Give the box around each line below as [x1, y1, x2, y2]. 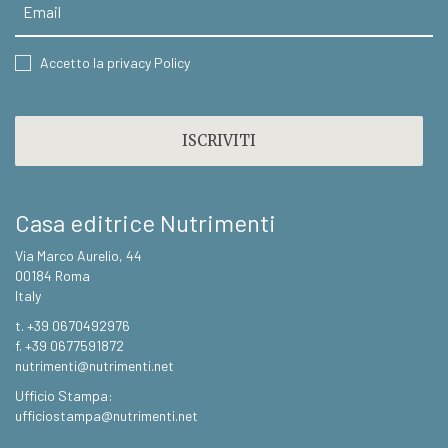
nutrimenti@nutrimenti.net [15, 357, 174, 375]
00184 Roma [15, 267, 90, 285]
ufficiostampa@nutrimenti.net [15, 407, 198, 425]
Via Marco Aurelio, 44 [15, 247, 142, 265]
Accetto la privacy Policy [40, 54, 190, 72]
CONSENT [14, 53, 98, 74]
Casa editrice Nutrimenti [15, 208, 276, 238]
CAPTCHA [14, 94, 86, 114]
